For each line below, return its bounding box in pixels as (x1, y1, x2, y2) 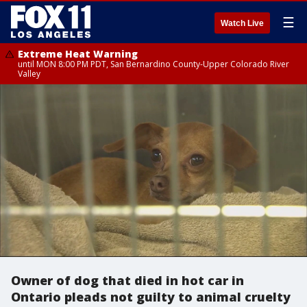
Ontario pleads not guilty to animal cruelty (11, 288, 291, 305)
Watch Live (221, 19, 264, 28)
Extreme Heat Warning (18, 47, 138, 60)
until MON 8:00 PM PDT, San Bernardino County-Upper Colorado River (18, 58, 289, 70)
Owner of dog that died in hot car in (11, 272, 244, 288)
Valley (18, 68, 40, 79)
